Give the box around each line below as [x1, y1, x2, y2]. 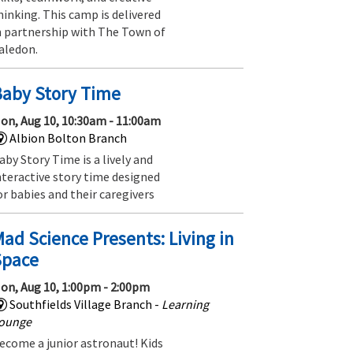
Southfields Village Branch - [9, 296, 162, 313]
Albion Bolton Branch [9, 130, 127, 147]
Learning [161, 296, 209, 313]
